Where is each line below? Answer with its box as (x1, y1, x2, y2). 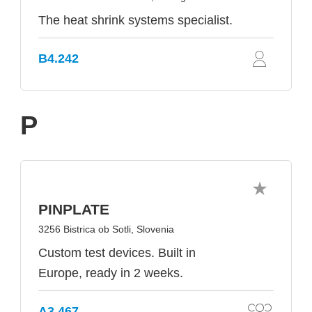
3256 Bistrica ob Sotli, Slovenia (38, 224, 174, 235)
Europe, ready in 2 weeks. (38, 266, 183, 280)
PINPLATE (38, 201, 109, 217)
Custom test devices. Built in (38, 246, 196, 260)
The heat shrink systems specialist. (38, 13, 233, 27)
